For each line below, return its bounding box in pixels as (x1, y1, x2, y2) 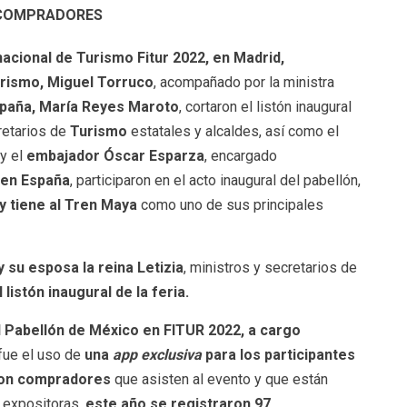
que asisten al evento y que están (110, 370, 328, 388)
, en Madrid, (204, 48, 284, 66)
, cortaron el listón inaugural (178, 97, 352, 115)
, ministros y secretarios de (183, 258, 357, 276)
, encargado (203, 146, 277, 164)
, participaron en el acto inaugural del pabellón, (69, 171, 361, 189)
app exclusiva (112, 345, 202, 363)
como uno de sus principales (136, 195, 323, 213)
